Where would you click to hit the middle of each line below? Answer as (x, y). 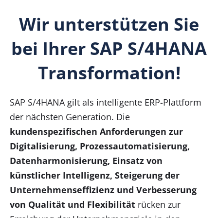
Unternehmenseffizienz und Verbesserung (103, 190)
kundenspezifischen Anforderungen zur (96, 131)
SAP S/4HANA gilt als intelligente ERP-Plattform (106, 102)
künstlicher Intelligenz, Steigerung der (95, 175)
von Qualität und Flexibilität (74, 204)
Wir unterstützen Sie (109, 24)
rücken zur (159, 204)
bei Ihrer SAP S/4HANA (109, 48)
